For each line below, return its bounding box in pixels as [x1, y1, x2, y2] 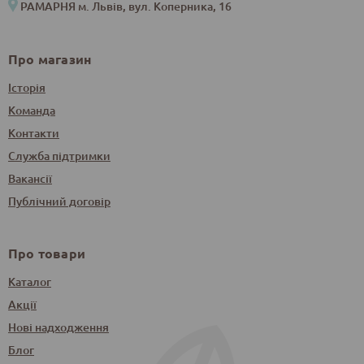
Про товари [8, 245, 85, 262]
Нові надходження [8, 319, 109, 336]
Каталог [8, 274, 51, 290]
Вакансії [8, 170, 52, 186]
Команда [8, 102, 55, 118]
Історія [8, 79, 45, 95]
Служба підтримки [8, 147, 110, 163]
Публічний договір [8, 193, 110, 209]
